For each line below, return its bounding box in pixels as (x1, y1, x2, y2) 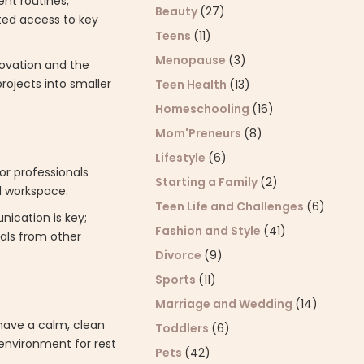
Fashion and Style (155, 223, 264, 239)
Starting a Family (155, 174, 261, 190)
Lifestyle (155, 149, 209, 166)
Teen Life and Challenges (155, 198, 307, 214)
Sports (155, 271, 199, 288)
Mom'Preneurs (155, 125, 245, 141)
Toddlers (155, 320, 212, 336)
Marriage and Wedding (155, 296, 296, 312)
